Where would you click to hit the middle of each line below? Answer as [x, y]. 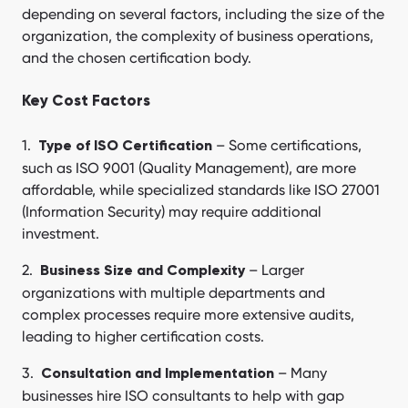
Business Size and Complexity [144, 272]
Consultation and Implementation [158, 375]
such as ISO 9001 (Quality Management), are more [189, 168]
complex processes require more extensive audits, [188, 315]
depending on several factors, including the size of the [203, 15]
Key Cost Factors [86, 102]
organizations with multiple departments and [173, 293]
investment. [61, 234]
